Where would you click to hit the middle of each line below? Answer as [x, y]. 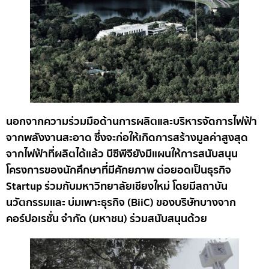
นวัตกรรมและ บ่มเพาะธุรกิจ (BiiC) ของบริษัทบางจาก [121, 202]
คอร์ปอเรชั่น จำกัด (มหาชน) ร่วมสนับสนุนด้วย [107, 219]
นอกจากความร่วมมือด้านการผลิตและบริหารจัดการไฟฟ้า [131, 121]
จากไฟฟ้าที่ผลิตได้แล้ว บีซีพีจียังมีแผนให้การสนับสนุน [122, 154]
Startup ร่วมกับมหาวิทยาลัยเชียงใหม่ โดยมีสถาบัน [117, 186]
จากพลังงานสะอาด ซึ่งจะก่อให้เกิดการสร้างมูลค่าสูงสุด [127, 138]
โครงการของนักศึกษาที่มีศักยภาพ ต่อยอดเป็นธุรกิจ [119, 170]
